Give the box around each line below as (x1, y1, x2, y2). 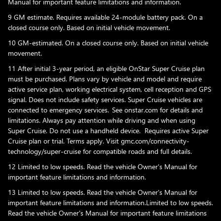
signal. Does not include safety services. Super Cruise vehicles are (8, 94, 202, 104)
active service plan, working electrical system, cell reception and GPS (8, 84, 211, 94)
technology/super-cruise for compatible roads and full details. (8, 146, 192, 156)
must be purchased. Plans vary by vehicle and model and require (8, 74, 202, 83)
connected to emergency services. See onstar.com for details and (8, 105, 203, 114)
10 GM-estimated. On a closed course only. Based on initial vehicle (8, 37, 208, 47)
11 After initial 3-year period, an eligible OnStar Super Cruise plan (8, 63, 205, 73)
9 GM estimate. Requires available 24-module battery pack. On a (8, 12, 203, 22)
